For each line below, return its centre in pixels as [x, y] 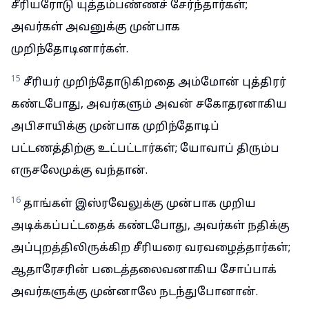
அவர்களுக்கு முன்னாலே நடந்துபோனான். [134, 292]
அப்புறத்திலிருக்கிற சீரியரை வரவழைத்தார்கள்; [151, 248]
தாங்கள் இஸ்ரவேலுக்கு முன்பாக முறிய [140, 204]
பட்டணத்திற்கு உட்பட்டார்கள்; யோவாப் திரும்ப [145, 149]
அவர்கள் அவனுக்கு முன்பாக [96, 28]
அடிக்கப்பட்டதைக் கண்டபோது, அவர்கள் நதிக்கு [150, 226]
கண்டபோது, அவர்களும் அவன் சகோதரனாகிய [149, 105]
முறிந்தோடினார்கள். [70, 50]
